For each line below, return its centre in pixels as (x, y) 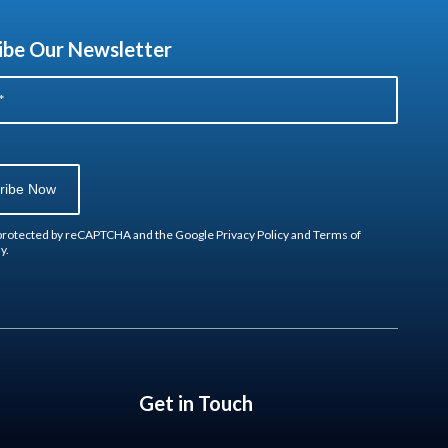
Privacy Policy (252, 234)
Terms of (336, 234)
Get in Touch (195, 402)
